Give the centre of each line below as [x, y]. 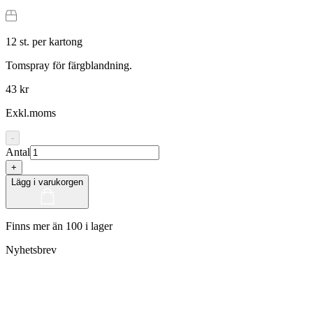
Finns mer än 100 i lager [59, 226]
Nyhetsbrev [31, 250]
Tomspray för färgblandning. [69, 66]
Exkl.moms [31, 113]
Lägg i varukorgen [47, 182]
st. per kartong [50, 42]
